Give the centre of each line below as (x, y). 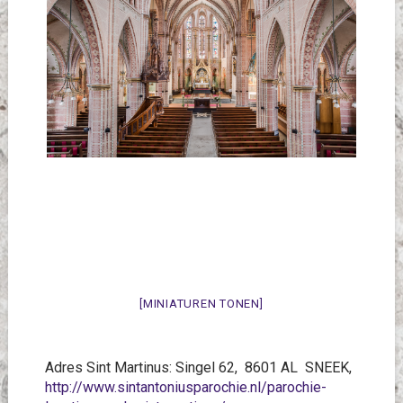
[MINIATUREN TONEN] (201, 304)
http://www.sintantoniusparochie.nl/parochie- (185, 387)
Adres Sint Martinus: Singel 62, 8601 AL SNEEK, (198, 367)
